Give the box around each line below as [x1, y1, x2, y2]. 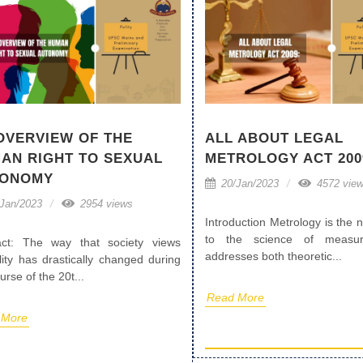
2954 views [77, 198, 133, 211]
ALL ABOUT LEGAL [205, 130, 344, 147]
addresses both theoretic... [205, 250, 342, 263]
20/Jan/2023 [218, 177, 279, 190]
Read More [207, 291, 264, 305]
